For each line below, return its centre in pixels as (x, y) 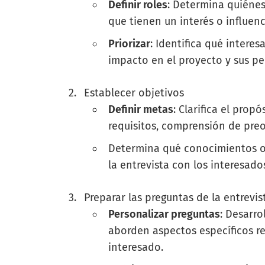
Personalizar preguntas (164, 214)
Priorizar (129, 43)
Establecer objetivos (134, 93)
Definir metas (140, 110)
